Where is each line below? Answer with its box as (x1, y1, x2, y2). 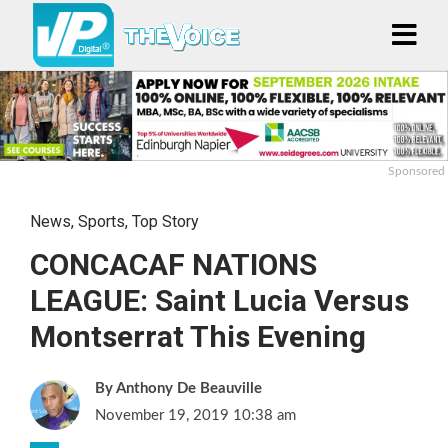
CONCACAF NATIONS (30, 246, 317, 282)
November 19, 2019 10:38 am (95, 407, 296, 423)
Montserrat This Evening (30, 318, 366, 354)
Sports (78, 211, 125, 231)
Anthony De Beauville (116, 380, 262, 396)
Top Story (132, 211, 199, 231)
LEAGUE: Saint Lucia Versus (30, 282, 409, 318)
